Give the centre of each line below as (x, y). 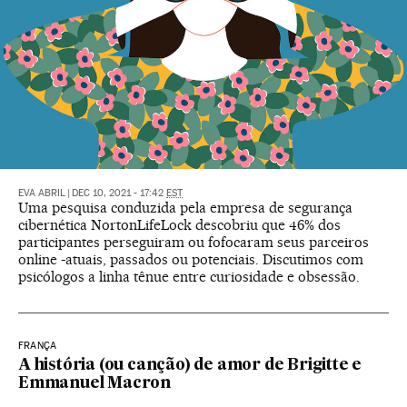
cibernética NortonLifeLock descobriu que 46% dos (179, 225)
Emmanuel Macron (95, 384)
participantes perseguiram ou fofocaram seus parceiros (194, 243)
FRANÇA (38, 346)
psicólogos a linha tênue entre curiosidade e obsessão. (189, 277)
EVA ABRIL (42, 194)
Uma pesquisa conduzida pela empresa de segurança (185, 208)
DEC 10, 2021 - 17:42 (119, 194)
